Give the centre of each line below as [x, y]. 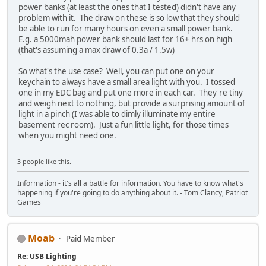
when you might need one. [67, 136]
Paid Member [91, 238]
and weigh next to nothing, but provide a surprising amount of [132, 104]
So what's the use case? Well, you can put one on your [116, 72]
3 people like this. [44, 161]
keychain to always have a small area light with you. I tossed [127, 82]
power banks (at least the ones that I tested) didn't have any [127, 7]
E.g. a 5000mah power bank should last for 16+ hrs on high [125, 39]
